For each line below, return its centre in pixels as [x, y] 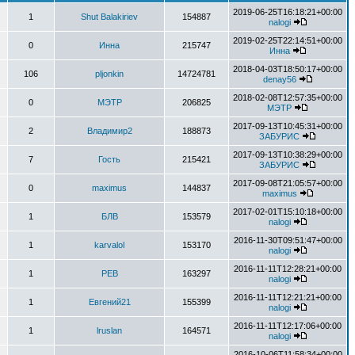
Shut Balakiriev [109, 17]
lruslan [109, 330]
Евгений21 [109, 302]
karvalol [109, 245]
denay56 [279, 79]
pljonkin [109, 74]
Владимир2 [109, 131]
